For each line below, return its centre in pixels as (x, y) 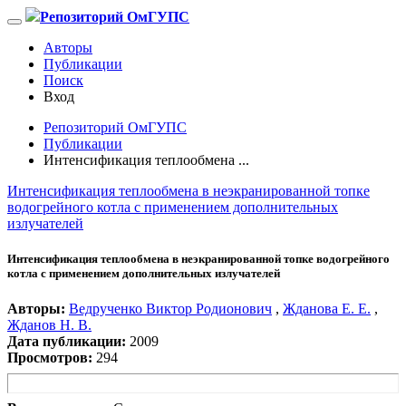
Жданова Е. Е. (327, 309)
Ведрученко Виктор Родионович (170, 309)
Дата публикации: (67, 342)
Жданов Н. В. (49, 325)
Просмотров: (50, 358)
